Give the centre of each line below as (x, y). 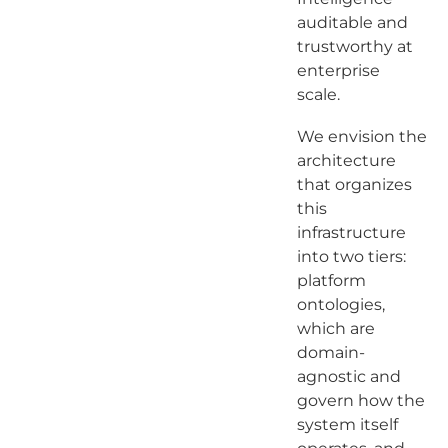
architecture (346, 160)
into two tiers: (351, 256)
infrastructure (351, 232)
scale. (320, 94)
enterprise (338, 70)
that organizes (354, 184)
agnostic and (348, 376)
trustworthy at (354, 46)
